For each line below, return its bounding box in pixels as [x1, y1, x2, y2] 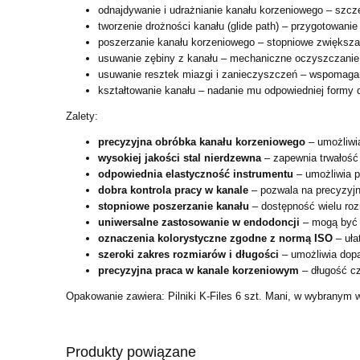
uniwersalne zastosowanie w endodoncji [98, 215, 300, 228]
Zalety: [66, 109, 98, 122]
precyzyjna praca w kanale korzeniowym [98, 264, 299, 276]
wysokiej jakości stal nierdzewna [98, 151, 261, 164]
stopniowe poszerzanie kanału [98, 199, 249, 212]
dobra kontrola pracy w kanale [98, 183, 248, 196]
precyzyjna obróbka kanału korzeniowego [98, 135, 305, 148]
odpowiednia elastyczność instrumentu [98, 167, 293, 180]
